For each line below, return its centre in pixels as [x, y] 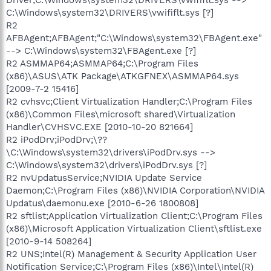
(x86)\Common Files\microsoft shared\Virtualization [121, 114]
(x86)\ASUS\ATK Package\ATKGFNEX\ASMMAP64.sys [122, 76]
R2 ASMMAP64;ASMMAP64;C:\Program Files [102, 63]
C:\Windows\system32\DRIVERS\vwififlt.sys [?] [110, 12]
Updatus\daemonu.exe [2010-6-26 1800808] [102, 203]
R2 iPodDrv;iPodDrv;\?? [57, 139]
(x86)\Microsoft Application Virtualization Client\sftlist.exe [134, 228]
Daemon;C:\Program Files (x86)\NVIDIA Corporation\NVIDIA [135, 190]
